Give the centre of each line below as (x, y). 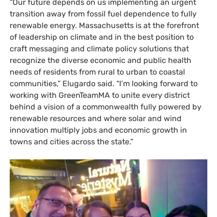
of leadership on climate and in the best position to (102, 37)
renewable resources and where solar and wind (96, 119)
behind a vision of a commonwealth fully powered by (106, 107)
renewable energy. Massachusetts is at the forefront (104, 26)
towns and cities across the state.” (71, 142)
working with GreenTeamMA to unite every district (100, 95)
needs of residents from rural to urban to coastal (97, 72)
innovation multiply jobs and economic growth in (98, 130)
